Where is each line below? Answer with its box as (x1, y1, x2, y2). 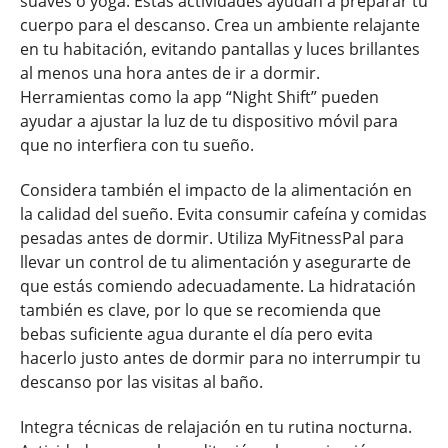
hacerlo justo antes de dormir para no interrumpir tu (20, 346, 421, 369)
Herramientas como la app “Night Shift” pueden (20, 86, 379, 109)
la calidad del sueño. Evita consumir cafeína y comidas (20, 202, 427, 225)
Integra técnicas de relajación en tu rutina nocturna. (20, 415, 412, 438)
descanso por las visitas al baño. (20, 370, 263, 393)
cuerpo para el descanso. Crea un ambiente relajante (20, 14, 420, 37)
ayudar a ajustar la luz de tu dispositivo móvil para (20, 110, 398, 133)
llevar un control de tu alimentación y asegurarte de (20, 250, 411, 273)
